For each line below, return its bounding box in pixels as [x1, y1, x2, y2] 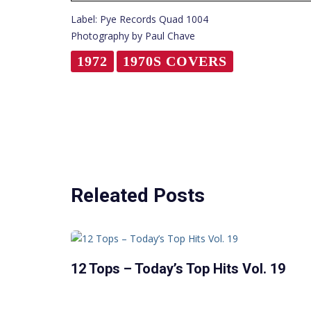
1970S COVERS [123, 53, 227, 69]
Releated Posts [71, 183, 205, 207]
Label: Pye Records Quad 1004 [71, 12, 208, 26]
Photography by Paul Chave [71, 28, 195, 42]
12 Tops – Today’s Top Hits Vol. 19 [71, 260, 285, 277]
